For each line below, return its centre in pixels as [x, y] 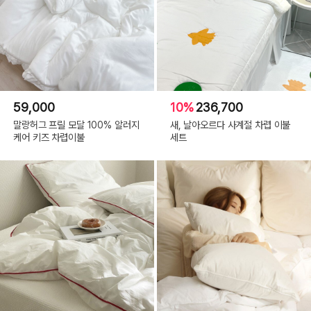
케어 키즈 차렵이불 [49, 137]
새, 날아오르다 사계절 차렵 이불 [230, 124]
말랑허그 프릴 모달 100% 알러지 [76, 124]
